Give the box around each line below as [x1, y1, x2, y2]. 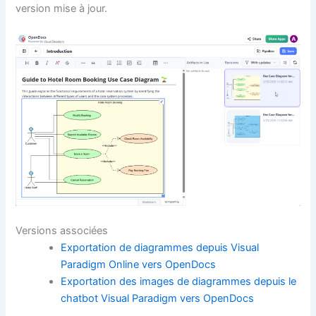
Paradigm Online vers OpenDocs [61, 258, 217, 272]
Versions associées [16, 224, 109, 238]
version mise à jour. [16, 1, 108, 15]
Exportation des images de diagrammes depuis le [61, 275, 297, 288]
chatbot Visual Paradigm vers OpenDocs [61, 292, 255, 305]
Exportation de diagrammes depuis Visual [61, 241, 260, 255]
